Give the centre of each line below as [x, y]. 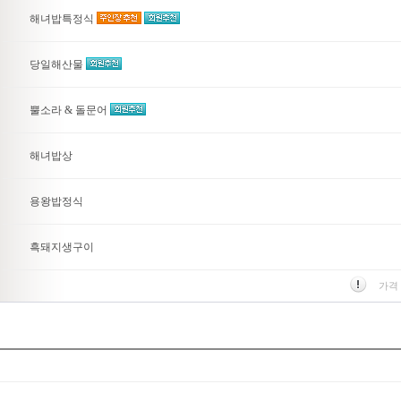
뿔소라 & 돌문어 [70, 110]
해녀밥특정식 [63, 19]
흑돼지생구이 [62, 247]
